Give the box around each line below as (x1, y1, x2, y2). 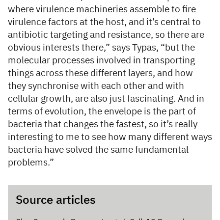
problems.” (8, 158, 54, 168)
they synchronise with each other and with (8, 82, 184, 91)
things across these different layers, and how (8, 69, 193, 79)
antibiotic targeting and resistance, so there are (8, 30, 204, 40)
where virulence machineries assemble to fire (8, 5, 196, 15)
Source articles (16, 194, 96, 207)
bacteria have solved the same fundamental (8, 145, 189, 155)
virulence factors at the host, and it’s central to (8, 18, 201, 27)
